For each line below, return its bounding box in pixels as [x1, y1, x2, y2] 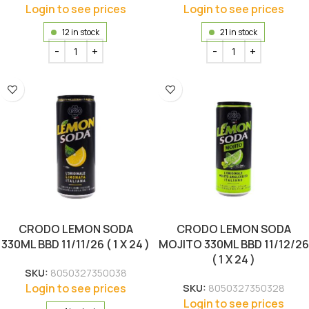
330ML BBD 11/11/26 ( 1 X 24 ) [1, 237, 150, 252]
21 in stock [220, 26, 258, 39]
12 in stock [62, 26, 100, 39]
